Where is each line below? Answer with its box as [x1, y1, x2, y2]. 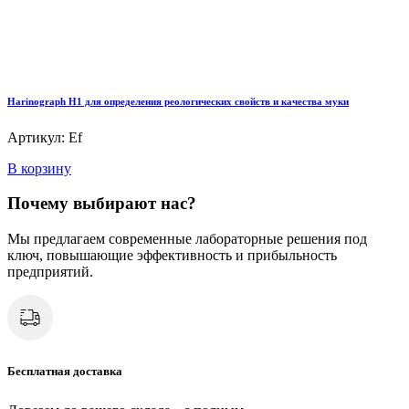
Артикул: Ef [7, 129, 82, 145]
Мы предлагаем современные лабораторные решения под [7, 231, 367, 247]
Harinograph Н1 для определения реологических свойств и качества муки [7, 95, 349, 107]
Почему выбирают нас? [7, 194, 196, 214]
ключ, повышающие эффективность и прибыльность [7, 247, 337, 264]
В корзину [7, 160, 71, 176]
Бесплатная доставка [7, 364, 122, 379]
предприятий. [7, 264, 93, 280]
